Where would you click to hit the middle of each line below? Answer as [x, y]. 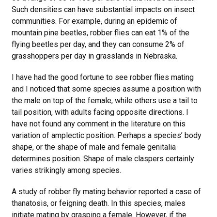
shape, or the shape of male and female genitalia [94, 147]
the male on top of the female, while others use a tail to [105, 101]
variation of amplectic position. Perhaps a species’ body [107, 136]
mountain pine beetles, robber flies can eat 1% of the [101, 33]
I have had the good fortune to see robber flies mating [103, 77]
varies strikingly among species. [67, 170]
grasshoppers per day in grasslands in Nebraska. [95, 56]
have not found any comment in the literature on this [99, 124]
